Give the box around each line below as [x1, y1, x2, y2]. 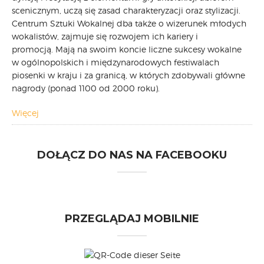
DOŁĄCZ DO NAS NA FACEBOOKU [37, 148, 227, 161]
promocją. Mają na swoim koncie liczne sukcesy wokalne [12, 44, 242, 54]
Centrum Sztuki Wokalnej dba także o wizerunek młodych [12, 18, 246, 28]
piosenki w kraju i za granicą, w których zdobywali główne [12, 70, 245, 80]
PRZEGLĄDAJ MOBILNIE [65, 212, 199, 225]
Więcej [12, 108, 39, 118]
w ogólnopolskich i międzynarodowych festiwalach [12, 57, 219, 67]
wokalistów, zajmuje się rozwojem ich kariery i [12, 31, 198, 41]
